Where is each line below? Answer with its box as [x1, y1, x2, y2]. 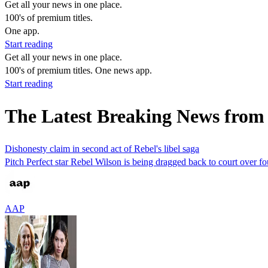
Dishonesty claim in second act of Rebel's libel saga [5, 143, 199, 154]
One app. [5, 26, 39, 36]
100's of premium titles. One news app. [5, 65, 152, 75]
